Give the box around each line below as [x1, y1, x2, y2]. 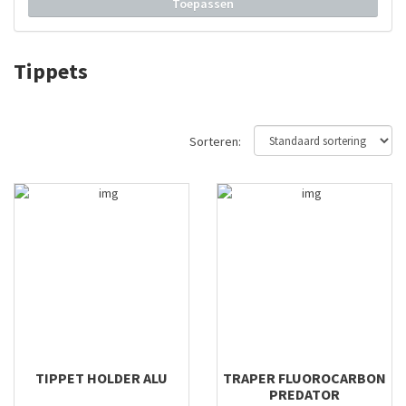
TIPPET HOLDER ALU [35, 369, 168, 387]
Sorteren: [189, 133, 246, 150]
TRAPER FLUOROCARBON [223, 369, 386, 387]
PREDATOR [269, 385, 340, 403]
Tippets [14, 57, 88, 85]
